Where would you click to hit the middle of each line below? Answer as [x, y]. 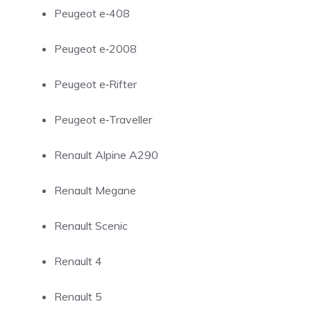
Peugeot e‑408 [92, 13]
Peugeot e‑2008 [95, 49]
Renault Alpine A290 [106, 155]
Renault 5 [78, 296]
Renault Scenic [91, 226]
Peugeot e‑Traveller [103, 119]
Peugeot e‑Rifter [95, 84]
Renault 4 [78, 261]
